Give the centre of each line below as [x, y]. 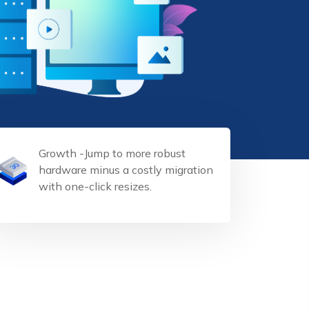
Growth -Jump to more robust [112, 153]
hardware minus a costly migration [126, 170]
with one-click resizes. [95, 186]
